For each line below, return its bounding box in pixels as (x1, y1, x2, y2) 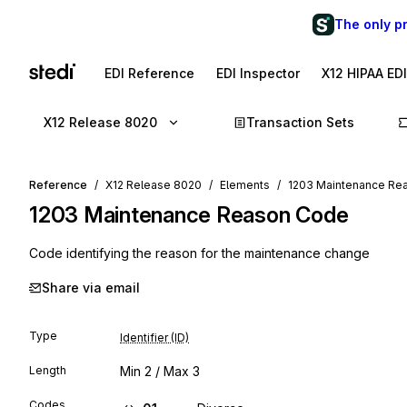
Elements (220, 178, 270, 192)
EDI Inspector (216, 65, 300, 81)
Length (29, 363, 66, 377)
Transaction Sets (246, 114, 354, 130)
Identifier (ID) (120, 331, 189, 344)
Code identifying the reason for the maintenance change (29, 245, 370, 261)
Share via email (42, 280, 140, 295)
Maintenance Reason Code (83, 202, 349, 228)
